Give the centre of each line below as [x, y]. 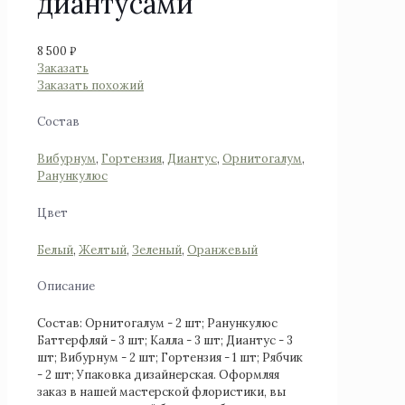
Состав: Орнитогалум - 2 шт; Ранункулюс [157, 323]
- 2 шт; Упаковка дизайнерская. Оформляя [158, 375]
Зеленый [157, 250]
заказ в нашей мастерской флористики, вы [161, 392]
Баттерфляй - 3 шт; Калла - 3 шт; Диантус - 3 [165, 340]
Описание [66, 287]
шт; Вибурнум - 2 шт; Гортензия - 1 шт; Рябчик [170, 358]
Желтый [103, 250]
